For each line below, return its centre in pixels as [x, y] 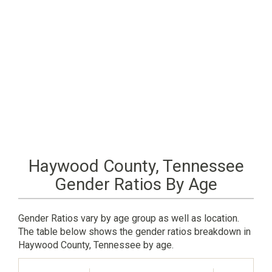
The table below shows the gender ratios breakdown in [134, 231]
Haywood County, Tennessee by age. [96, 245]
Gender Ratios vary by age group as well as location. [129, 218]
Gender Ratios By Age [136, 184]
